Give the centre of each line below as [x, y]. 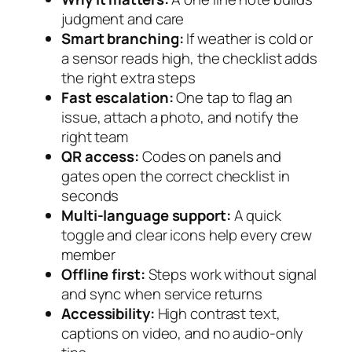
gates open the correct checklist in [176, 176]
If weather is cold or [248, 38]
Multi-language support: [146, 215]
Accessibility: [108, 313]
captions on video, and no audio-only [183, 333]
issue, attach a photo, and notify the [180, 117]
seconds [90, 195]
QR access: [100, 156]
